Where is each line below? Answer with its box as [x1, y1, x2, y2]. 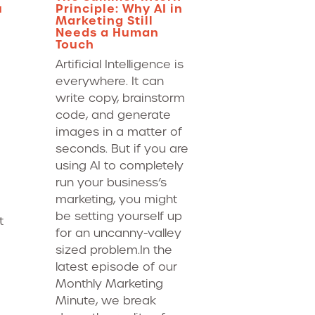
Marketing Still [56, 13, 153, 28]
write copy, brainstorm [56, 91, 185, 105]
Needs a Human [56, 25, 159, 40]
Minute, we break [56, 293, 156, 308]
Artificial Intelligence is [56, 57, 184, 72]
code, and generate [56, 108, 171, 122]
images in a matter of [56, 124, 182, 139]
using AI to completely [56, 158, 184, 173]
